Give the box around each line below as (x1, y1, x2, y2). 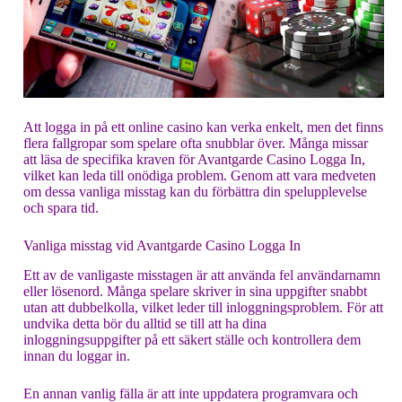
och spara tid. (23, 200, 99, 216)
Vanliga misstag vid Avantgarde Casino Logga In (23, 238, 301, 254)
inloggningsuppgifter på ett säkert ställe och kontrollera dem (23, 331, 361, 347)
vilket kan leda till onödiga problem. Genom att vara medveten (23, 168, 376, 184)
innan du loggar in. (23, 347, 130, 363)
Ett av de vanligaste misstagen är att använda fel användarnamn (23, 267, 380, 283)
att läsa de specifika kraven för (23, 152, 197, 168)
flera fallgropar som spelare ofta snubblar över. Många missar (23, 135, 368, 152)
